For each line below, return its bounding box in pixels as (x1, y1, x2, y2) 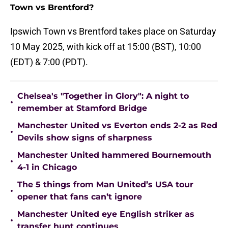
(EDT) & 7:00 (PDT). (10, 56, 88, 68)
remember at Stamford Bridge (17, 103, 147, 113)
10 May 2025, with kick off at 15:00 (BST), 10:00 (10, 41, 201, 52)
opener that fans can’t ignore (17, 192, 142, 202)
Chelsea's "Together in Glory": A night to (17, 91, 189, 101)
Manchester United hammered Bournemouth (17, 150, 211, 160)
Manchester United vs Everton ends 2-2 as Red (17, 121, 217, 131)
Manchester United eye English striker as (17, 209, 194, 219)
